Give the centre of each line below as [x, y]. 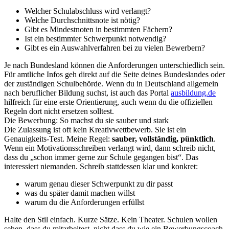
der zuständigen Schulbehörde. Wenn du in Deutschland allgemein [111, 84]
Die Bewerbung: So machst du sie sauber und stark [86, 120]
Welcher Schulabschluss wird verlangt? [88, 11]
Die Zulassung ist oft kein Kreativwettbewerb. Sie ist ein [95, 130]
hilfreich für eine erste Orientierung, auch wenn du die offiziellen [108, 102]
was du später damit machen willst [80, 193]
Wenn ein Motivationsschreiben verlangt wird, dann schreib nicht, [110, 148]
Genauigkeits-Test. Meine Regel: [58, 139]
